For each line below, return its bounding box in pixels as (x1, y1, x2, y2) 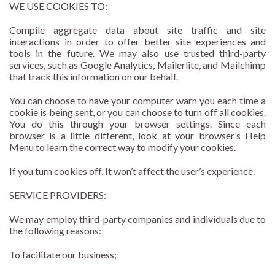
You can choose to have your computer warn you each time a (9, 95, 266, 107)
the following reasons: (9, 225, 101, 237)
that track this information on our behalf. (9, 71, 178, 83)
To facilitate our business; (9, 249, 117, 261)
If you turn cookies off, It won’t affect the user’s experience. (9, 165, 255, 177)
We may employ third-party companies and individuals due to (9, 213, 266, 225)
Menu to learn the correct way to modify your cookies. (9, 141, 236, 153)
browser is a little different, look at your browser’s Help (9, 130, 266, 142)
